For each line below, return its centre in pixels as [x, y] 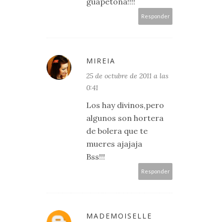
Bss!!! [96, 157]
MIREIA [101, 61]
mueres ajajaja [114, 144]
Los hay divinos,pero [125, 105]
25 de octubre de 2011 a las [127, 76]
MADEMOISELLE [119, 216]
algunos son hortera [125, 118]
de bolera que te [117, 131]
